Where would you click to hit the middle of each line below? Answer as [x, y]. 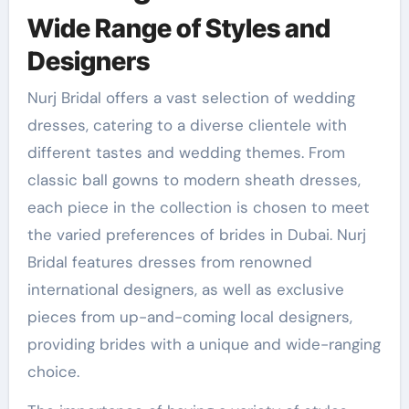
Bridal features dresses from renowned [169, 262]
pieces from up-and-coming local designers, [189, 316]
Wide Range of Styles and [178, 28]
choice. [53, 371]
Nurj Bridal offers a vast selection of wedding [191, 97]
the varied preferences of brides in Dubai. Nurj [196, 234]
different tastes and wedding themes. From [186, 152]
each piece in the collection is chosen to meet [198, 207]
